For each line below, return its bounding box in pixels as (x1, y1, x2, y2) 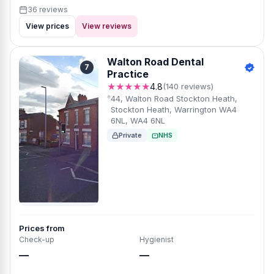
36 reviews (28, 5, 68, 14)
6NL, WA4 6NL (111, 116, 166, 125)
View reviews (82, 21, 131, 31)
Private (119, 131, 142, 139)
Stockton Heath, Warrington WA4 (111, 105, 237, 114)
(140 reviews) (163, 81, 213, 91)
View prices (26, 21, 69, 31)
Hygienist (139, 235, 174, 244)
